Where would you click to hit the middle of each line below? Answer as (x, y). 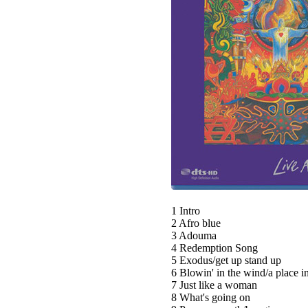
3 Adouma (194, 235)
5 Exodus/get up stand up (226, 260)
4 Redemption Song (214, 248)
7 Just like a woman (214, 285)
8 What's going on (211, 297)
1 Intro (186, 211)
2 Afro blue (196, 223)
